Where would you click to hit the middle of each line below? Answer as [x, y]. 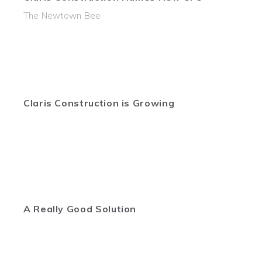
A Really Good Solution [80, 209]
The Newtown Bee [62, 15]
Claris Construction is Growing [99, 103]
